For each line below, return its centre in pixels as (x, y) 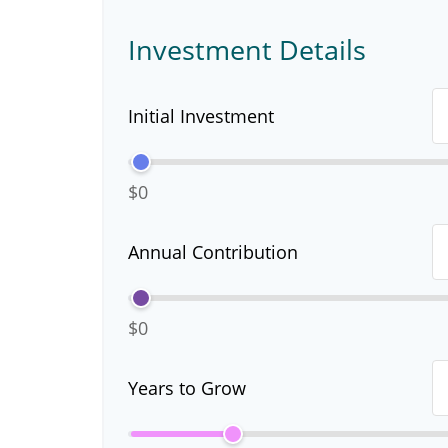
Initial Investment (201, 116)
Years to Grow (187, 388)
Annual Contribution (213, 252)
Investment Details (247, 49)
